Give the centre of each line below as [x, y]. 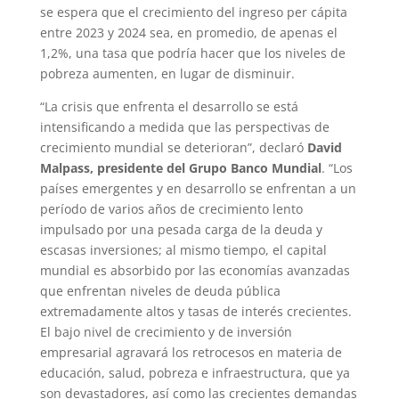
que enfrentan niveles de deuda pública [160, 290]
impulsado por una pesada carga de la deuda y [181, 229]
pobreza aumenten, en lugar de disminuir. [167, 73]
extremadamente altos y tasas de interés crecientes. [195, 311]
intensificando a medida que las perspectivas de [184, 126]
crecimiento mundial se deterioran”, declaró [173, 147]
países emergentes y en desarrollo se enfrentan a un [198, 188]
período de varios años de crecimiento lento [171, 208]
